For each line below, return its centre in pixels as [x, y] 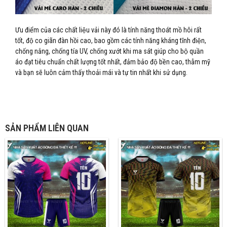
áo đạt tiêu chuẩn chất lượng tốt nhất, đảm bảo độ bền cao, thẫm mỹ [113, 62]
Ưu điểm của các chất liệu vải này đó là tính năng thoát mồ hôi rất [108, 30]
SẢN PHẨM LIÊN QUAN [47, 128]
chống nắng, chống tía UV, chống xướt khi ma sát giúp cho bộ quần [109, 51]
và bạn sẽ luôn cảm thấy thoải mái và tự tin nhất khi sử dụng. [101, 72]
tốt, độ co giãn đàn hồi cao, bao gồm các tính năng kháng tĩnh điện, [111, 40]
